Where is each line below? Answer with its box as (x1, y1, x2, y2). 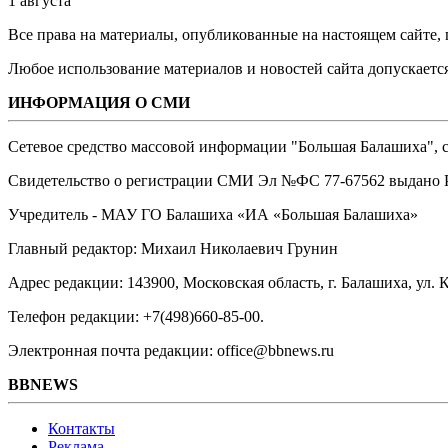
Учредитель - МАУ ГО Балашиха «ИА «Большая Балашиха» (8, 206, 418, 224)
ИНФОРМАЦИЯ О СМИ (8, 94, 190, 112)
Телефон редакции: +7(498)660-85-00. (8, 308, 264, 326)
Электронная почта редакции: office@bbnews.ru (8, 342, 334, 360)
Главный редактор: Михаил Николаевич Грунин (8, 240, 338, 258)
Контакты (48, 420, 115, 438)
